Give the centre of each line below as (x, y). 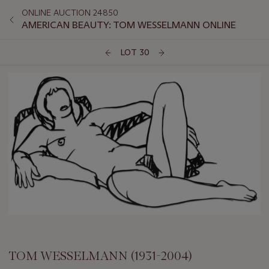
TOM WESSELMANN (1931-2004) (100, 256)
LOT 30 (134, 53)
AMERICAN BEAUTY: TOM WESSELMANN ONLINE (129, 25)
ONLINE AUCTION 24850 (70, 13)
